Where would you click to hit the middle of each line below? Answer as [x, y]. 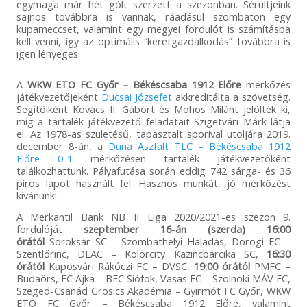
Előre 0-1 [44, 158]
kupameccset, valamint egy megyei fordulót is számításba [153, 28]
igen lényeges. [48, 53]
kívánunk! [36, 195]
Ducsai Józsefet [136, 96]
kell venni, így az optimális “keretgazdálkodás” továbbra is [153, 41]
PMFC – [271, 266]
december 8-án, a [62, 146]
